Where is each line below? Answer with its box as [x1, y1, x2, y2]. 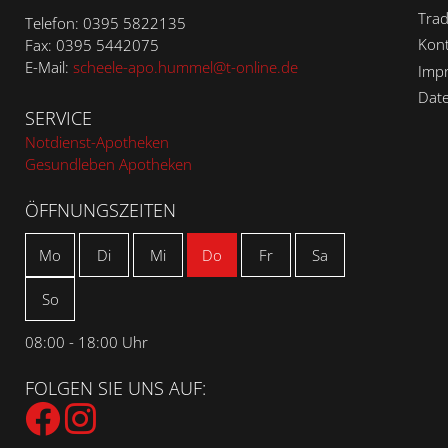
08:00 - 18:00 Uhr [25, 331, 148, 352]
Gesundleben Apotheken [25, 153, 192, 174]
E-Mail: [25, 57, 73, 78]
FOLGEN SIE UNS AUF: [25, 375, 206, 400]
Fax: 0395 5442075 [25, 35, 159, 56]
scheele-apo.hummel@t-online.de [73, 57, 298, 78]
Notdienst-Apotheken [25, 131, 169, 152]
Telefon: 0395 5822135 [25, 13, 186, 34]
